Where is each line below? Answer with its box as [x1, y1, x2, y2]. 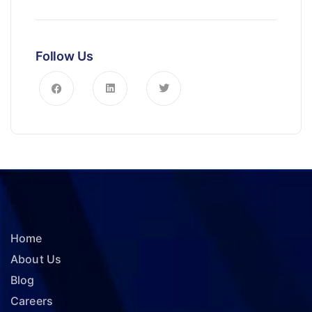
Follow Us [36, 49, 93, 64]
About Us [10, 252, 62, 267]
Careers [10, 294, 54, 309]
